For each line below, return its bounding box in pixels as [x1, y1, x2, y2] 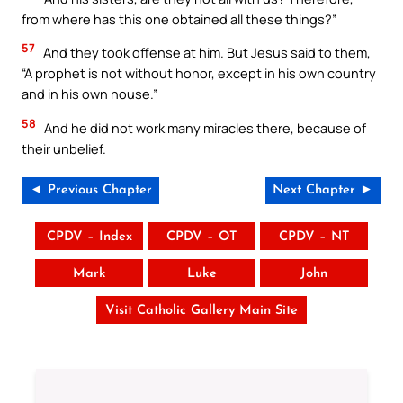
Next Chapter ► [273, 183, 373, 197]
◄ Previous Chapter [30, 183, 152, 197]
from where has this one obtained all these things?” [22, 9, 336, 28]
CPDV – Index [46, 229, 132, 244]
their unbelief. [22, 139, 106, 157]
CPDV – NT [278, 229, 350, 244]
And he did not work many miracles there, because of [41, 118, 366, 137]
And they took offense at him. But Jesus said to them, [40, 43, 371, 62]
